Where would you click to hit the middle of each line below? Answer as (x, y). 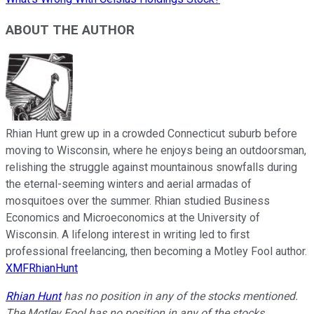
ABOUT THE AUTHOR (70, 30)
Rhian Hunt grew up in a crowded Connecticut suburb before (151, 134)
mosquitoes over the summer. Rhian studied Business (138, 201)
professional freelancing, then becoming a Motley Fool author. (156, 252)
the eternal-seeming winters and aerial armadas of (129, 184)
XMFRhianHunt (42, 268)
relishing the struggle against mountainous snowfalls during (151, 168)
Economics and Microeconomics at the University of (133, 218)
